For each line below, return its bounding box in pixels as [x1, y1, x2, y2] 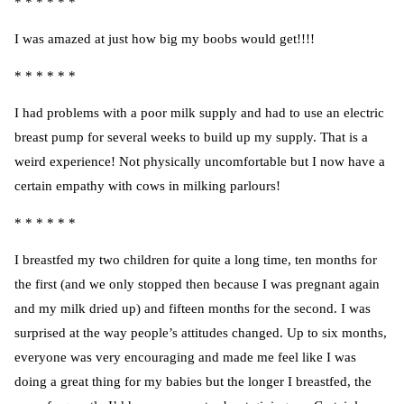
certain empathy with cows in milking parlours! [14, 179, 280, 194]
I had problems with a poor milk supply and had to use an [14, 106, 344, 121]
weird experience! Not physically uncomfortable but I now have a [14, 154, 385, 170]
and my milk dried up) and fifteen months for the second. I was [14, 301, 371, 317]
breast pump [14, 130, 84, 145]
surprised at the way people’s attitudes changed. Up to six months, [14, 326, 387, 341]
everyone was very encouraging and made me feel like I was [14, 350, 356, 365]
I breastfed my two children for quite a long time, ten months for [14, 252, 377, 268]
